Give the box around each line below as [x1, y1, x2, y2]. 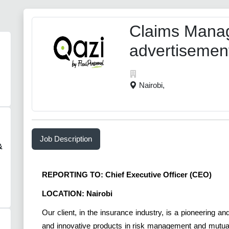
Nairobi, [139, 81, 165, 90]
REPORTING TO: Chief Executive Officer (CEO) [42, 170, 212, 179]
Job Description [40, 134, 92, 144]
